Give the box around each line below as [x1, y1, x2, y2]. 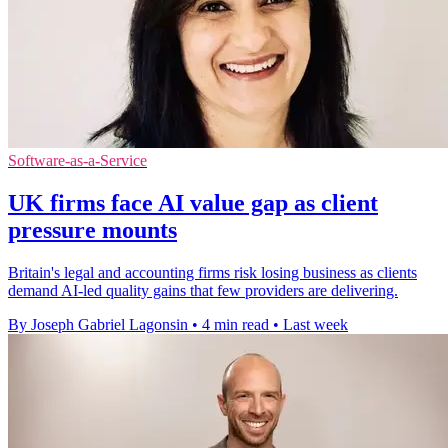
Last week [283, 315, 348, 333]
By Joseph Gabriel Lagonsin [8, 315, 188, 333]
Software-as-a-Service [8, 151, 147, 169]
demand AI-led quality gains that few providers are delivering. [8, 281, 398, 299]
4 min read [202, 315, 269, 333]
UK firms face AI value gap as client [8, 189, 378, 216]
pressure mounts [8, 216, 177, 243]
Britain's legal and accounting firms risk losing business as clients [8, 263, 417, 281]
